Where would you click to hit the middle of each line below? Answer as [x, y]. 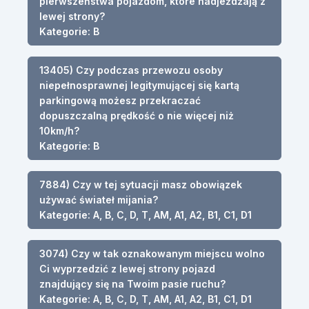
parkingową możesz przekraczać [120, 100]
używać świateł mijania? [99, 199]
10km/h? [59, 130]
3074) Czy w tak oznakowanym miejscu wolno [152, 253]
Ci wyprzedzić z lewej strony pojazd [127, 268]
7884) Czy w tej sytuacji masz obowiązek [141, 184]
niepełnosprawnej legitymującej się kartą [139, 85]
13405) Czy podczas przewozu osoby [131, 70]
